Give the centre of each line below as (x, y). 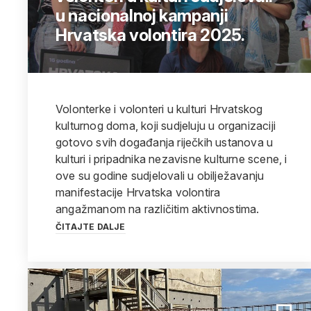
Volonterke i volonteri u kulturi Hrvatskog (159, 109)
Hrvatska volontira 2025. (150, 35)
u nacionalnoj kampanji (142, 16)
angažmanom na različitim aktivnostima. (158, 209)
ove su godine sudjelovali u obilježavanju (160, 176)
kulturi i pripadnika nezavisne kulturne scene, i (171, 159)
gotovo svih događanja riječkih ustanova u (165, 142)
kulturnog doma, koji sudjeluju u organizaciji (166, 126)
